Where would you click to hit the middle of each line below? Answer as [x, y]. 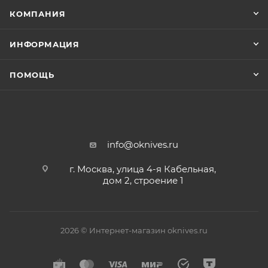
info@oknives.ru [143, 144]
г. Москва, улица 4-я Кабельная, [143, 169]
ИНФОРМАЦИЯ [45, 44]
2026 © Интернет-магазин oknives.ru [134, 230]
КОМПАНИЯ [38, 14]
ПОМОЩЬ [32, 75]
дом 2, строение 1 [143, 180]
